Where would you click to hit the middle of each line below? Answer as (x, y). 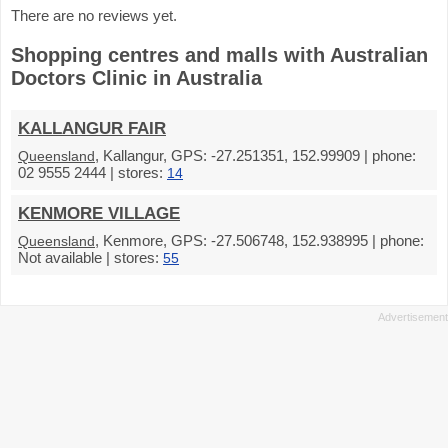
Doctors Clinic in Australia (136, 77)
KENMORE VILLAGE (99, 213)
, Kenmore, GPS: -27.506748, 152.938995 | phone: (259, 240)
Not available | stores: (90, 257)
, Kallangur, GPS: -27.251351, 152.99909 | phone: (255, 155)
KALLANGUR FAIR (92, 128)
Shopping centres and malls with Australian (219, 54)
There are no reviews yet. (94, 15)
